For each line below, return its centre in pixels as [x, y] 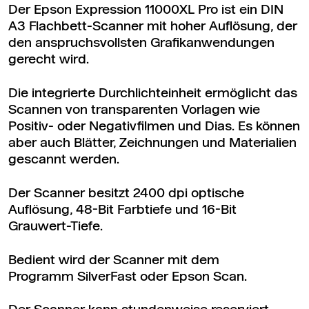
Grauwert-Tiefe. [56, 227]
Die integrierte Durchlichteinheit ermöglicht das [153, 94]
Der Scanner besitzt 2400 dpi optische [126, 194]
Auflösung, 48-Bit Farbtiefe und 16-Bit [122, 210]
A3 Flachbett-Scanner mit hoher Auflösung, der [153, 27]
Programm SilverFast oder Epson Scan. [128, 277]
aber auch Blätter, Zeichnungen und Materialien [152, 143]
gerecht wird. [49, 60]
